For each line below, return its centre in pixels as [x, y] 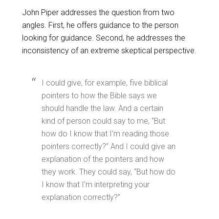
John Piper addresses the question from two [98, 12]
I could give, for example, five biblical [104, 83]
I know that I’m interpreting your [95, 185]
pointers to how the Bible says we [99, 96]
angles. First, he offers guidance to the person [100, 25]
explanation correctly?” [81, 197]
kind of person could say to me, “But [103, 121]
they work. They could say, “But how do [108, 172]
